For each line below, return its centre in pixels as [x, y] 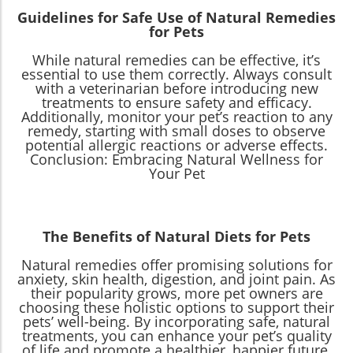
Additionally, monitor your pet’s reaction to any [176, 117]
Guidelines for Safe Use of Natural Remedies [176, 18]
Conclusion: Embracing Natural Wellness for [176, 160]
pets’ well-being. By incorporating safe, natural [176, 322]
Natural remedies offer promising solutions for [176, 265]
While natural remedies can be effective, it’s [176, 60]
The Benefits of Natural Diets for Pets [176, 237]
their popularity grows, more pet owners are [176, 294]
